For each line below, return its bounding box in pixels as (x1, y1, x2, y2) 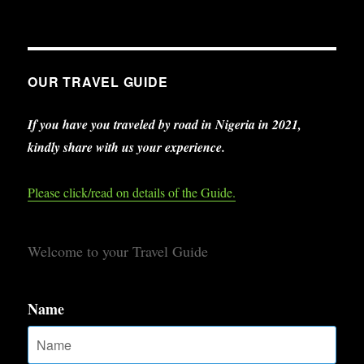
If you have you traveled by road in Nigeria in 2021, (28, 115, 302, 133)
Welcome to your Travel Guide (28, 240, 209, 261)
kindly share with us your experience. (28, 137, 226, 156)
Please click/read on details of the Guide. (28, 183, 236, 201)
